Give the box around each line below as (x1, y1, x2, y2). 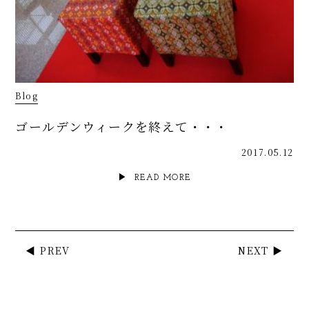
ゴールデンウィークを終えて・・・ (15, 117, 229, 135)
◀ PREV (26, 243, 70, 257)
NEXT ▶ (238, 243, 283, 257)
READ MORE (134, 173, 191, 182)
